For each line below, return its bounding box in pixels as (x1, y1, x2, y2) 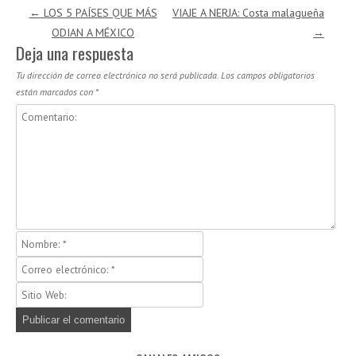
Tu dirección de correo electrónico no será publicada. (16, 68, 219, 81)
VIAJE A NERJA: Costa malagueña (172, 5, 324, 20)
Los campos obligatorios (221, 68, 315, 81)
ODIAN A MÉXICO (52, 25, 134, 40)
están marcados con (16, 85, 95, 98)
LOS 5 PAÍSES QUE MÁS (40, 5, 157, 20)
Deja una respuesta (16, 40, 133, 65)
